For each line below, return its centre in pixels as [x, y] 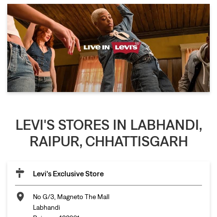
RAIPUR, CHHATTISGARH [108, 141]
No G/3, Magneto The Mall [71, 196]
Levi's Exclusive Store [68, 173]
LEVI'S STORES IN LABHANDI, [108, 124]
